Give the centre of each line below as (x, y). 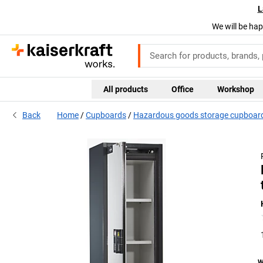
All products (125, 89)
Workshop (235, 89)
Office (182, 89)
